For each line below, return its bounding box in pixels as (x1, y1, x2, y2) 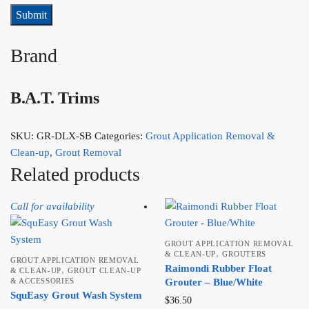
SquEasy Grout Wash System (10, 289, 142, 301)
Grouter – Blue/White (165, 276, 263, 288)
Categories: (94, 130, 146, 141)
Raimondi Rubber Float (165, 262, 272, 274)
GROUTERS (222, 249, 267, 258)
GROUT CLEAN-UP (68, 266, 141, 275)
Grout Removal (55, 146, 121, 158)
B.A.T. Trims (10, 88, 99, 107)
